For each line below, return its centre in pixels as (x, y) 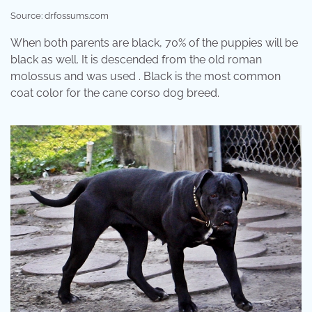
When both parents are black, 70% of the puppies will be (154, 42)
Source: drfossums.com (60, 15)
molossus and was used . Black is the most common (146, 76)
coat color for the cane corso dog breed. (115, 93)
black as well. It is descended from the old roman (136, 59)
